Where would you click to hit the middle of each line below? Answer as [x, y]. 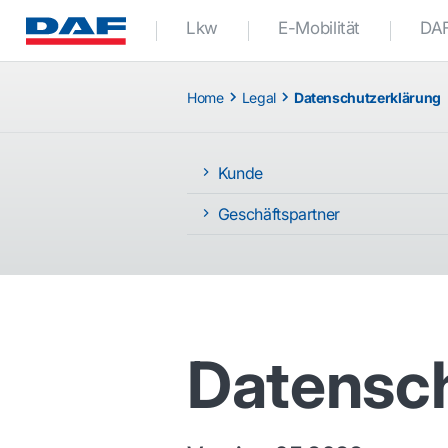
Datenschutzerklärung [367, 97]
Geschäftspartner [277, 214]
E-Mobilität [319, 28]
